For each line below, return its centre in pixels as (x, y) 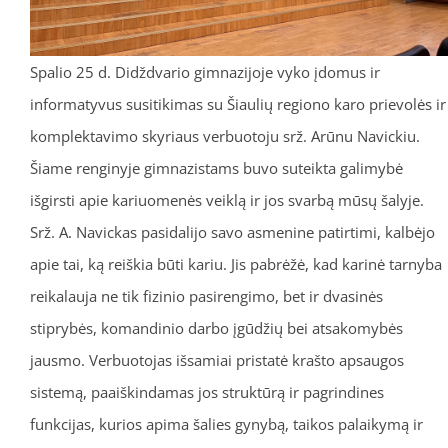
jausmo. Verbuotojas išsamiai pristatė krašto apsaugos (216, 360)
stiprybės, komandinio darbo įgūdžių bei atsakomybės (216, 328)
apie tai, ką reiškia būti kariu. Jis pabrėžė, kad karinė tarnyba (235, 264)
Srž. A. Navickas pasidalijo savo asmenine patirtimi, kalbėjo (232, 232)
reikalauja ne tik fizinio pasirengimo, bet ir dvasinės (206, 296)
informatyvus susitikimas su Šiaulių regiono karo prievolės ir (237, 104)
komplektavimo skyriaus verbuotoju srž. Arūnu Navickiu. (224, 136)
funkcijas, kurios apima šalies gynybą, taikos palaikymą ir (226, 424)
